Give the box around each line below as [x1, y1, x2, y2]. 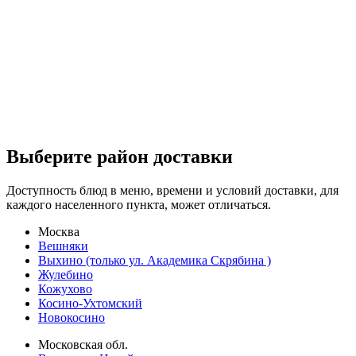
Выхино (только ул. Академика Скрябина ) [38, 253, 271, 267]
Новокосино [38, 310, 105, 324]
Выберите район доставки [6, 145, 233, 167]
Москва [38, 224, 79, 238]
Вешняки [38, 238, 88, 253]
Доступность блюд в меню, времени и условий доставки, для [6, 183, 339, 197]
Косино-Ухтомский [38, 296, 142, 310]
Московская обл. [38, 337, 128, 351]
